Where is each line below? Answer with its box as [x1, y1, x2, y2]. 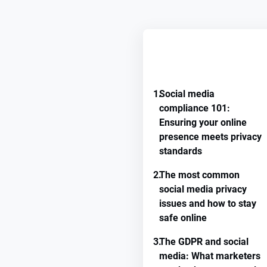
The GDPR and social [159, 236, 249, 247]
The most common [159, 169, 240, 181]
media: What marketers [159, 250, 260, 262]
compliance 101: [159, 103, 230, 114]
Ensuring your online [159, 117, 247, 128]
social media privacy [159, 184, 247, 195]
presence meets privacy [159, 131, 262, 142]
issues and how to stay [159, 198, 256, 209]
